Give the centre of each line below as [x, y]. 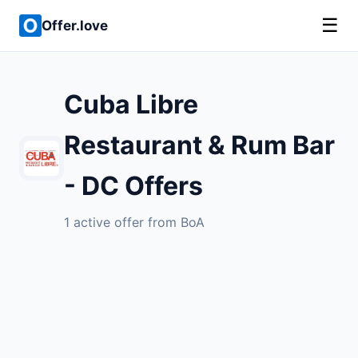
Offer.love [75, 25]
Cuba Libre [131, 104]
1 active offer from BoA [134, 222]
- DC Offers [133, 186]
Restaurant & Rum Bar [199, 145]
